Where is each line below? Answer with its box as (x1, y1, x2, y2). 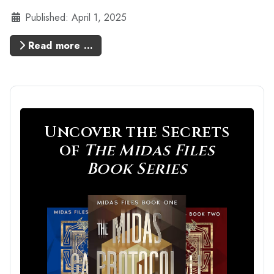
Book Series (86, 158, 188, 179)
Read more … (24, 38, 93, 53)
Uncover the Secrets (44, 121, 230, 143)
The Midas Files (84, 139, 215, 161)
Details (9, 10, 42, 24)
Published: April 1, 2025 (25, 10, 127, 25)
